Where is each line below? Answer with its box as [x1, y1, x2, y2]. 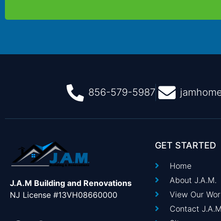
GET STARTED [154, 140, 216, 150]
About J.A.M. [170, 175, 217, 185]
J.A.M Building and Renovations [10, 178, 132, 188]
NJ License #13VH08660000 [10, 190, 117, 200]
